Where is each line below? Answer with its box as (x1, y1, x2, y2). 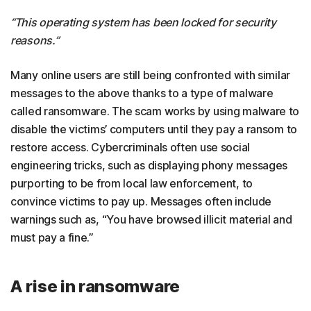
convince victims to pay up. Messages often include (10, 194, 272, 208)
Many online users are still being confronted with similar (10, 68, 290, 82)
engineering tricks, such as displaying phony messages (10, 158, 288, 172)
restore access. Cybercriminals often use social (10, 140, 250, 154)
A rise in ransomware (10, 276, 180, 296)
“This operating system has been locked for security (10, 15, 276, 29)
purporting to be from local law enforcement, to (10, 176, 253, 190)
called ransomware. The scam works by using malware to (10, 104, 300, 118)
